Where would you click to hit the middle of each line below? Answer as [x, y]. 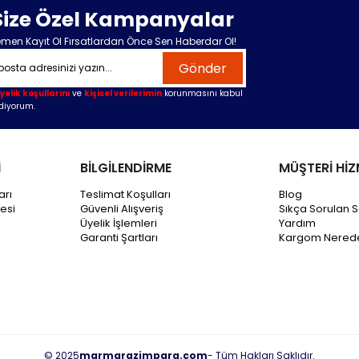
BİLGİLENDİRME [126, 168]
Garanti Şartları [119, 238]
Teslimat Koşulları [125, 195]
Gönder [203, 68]
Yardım [297, 224]
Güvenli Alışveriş [122, 209]
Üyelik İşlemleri [119, 224]
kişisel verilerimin [123, 94]
